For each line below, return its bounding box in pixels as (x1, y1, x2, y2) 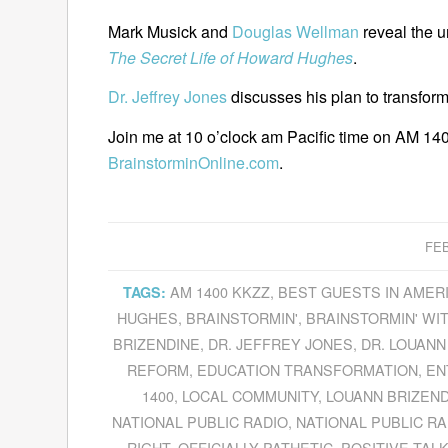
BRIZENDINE (113, 332, 201, 354)
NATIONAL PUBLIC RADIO (112, 410, 289, 432)
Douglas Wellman (232, 19, 359, 43)
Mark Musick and (108, 19, 232, 43)
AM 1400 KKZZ (169, 280, 270, 302)
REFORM (126, 358, 189, 380)
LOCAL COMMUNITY (182, 384, 319, 406)
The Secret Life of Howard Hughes (108, 45, 353, 69)
